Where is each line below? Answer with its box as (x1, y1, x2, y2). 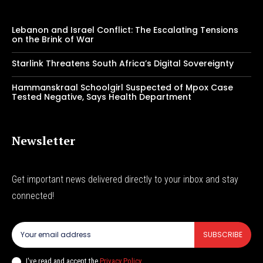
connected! (12, 190, 54, 201)
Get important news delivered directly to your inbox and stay (12, 173, 238, 185)
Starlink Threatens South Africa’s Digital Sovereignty (12, 57, 234, 69)
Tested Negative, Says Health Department (12, 90, 191, 103)
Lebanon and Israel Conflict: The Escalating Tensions (12, 23, 238, 36)
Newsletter (12, 132, 75, 149)
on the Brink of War (12, 33, 94, 45)
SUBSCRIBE (203, 229, 242, 240)
